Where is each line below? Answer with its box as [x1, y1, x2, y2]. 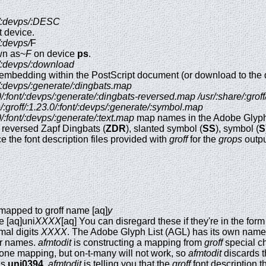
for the [188, 134, 218, 144]
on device [31, 48, 77, 59]
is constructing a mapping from [71, 237, 204, 248]
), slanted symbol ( [126, 123, 202, 134]
